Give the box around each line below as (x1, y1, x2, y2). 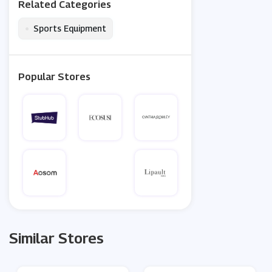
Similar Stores (9, 229, 104, 247)
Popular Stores (18, 71, 90, 83)
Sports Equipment (33, 23, 106, 34)
